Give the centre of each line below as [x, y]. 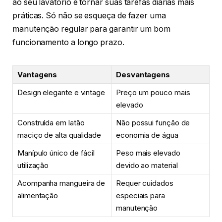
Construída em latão [51, 122]
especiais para [140, 195]
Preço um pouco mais [153, 92]
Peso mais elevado [148, 153]
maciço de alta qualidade [59, 135]
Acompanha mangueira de [61, 183]
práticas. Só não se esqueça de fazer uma [89, 15]
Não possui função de [153, 122]
